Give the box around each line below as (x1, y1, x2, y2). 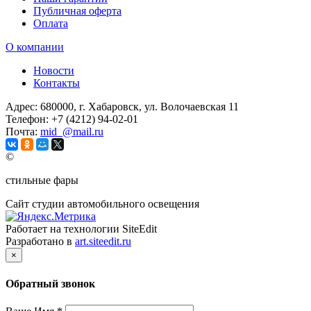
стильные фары (6, 174, 78, 187)
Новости (33, 65, 74, 77)
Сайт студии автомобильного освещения (6, 198, 199, 210)
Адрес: (6, 101, 40, 113)
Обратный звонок (6, 277, 95, 289)
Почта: (6, 126, 40, 138)
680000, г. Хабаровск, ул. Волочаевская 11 (40, 101, 239, 113)
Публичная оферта (33, 5, 121, 17)
